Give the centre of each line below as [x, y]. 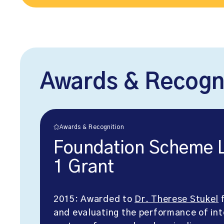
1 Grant [84, 167]
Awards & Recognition [92, 127]
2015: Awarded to [94, 200]
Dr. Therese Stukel [177, 200]
